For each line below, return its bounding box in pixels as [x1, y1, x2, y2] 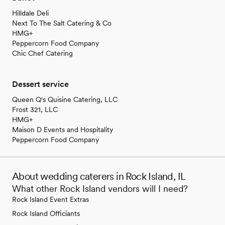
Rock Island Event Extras [12, 195, 89, 203]
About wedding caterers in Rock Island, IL [12, 170, 186, 182]
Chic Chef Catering [12, 49, 73, 57]
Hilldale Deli [12, 9, 49, 17]
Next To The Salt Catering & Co [12, 19, 111, 27]
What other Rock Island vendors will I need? [12, 183, 188, 194]
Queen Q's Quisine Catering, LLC [12, 95, 118, 103]
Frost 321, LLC [12, 105, 58, 114]
